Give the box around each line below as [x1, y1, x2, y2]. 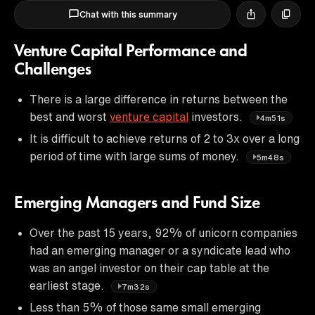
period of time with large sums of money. [30, 150, 242, 162]
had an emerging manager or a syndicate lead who [30, 244, 290, 256]
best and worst [30, 110, 110, 122]
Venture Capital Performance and [14, 43, 247, 60]
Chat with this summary [79, 9, 177, 19]
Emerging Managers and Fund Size [14, 195, 260, 212]
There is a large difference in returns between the [30, 93, 288, 105]
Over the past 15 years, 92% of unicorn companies [30, 226, 297, 238]
